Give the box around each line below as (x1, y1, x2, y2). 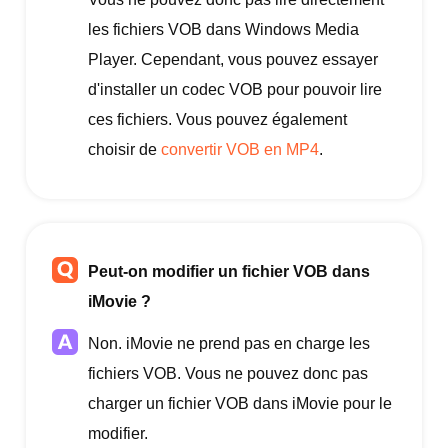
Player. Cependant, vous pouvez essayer (88, 51, 378, 69)
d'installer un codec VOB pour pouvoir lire (88, 81, 382, 99)
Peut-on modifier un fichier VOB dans (88, 263, 370, 281)
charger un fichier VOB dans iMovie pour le (88, 395, 392, 413)
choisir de (88, 141, 161, 159)
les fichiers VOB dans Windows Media (88, 21, 359, 39)
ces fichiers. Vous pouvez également (88, 111, 347, 129)
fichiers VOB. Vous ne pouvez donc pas (88, 365, 368, 383)
